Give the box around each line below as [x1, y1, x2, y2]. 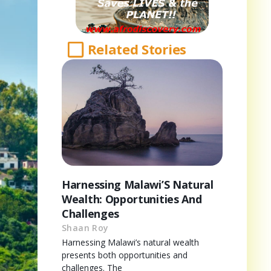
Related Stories [87, 40, 186, 59]
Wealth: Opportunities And [62, 191, 202, 206]
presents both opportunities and [62, 249, 188, 261]
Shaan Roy [62, 221, 109, 233]
